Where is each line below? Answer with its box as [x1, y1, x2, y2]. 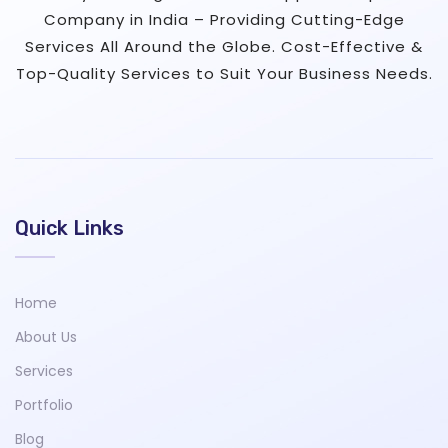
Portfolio [15, 394, 73, 415]
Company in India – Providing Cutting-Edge [43, 8, 405, 30]
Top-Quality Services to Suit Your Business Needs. [15, 62, 433, 84]
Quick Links [15, 215, 124, 240]
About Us [15, 326, 77, 347]
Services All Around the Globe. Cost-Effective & [25, 35, 423, 57]
